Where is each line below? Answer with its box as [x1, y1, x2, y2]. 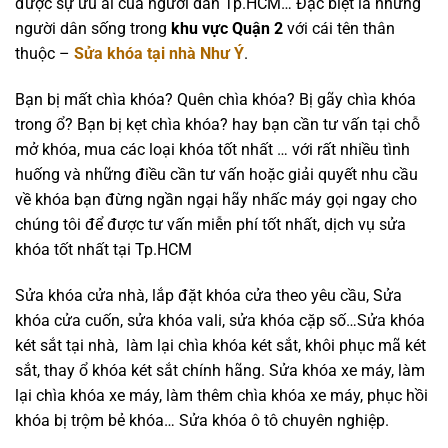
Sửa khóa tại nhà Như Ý [74, 44, 244, 64]
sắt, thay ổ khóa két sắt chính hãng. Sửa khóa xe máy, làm [15, 360, 425, 380]
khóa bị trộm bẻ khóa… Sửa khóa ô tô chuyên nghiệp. [15, 410, 389, 430]
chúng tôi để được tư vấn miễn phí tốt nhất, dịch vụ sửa [15, 214, 406, 234]
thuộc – [15, 44, 74, 64]
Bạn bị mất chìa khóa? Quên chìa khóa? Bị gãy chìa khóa [15, 89, 416, 109]
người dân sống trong [15, 19, 171, 39]
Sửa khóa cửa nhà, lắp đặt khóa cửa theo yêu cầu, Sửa [15, 285, 402, 305]
